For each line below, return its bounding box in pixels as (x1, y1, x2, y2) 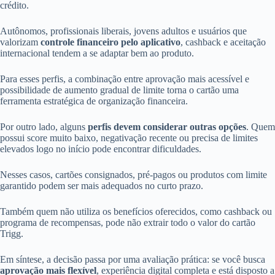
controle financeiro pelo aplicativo (41, 36, 180, 47)
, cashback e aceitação (180, 36, 266, 47)
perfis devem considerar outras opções (88, 121, 246, 132)
